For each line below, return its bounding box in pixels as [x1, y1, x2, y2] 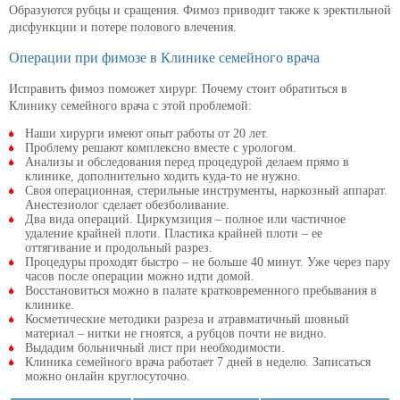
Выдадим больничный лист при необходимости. [25, 341, 285, 355]
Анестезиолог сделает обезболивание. [25, 198, 229, 212]
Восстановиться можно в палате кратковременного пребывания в [25, 284, 377, 298]
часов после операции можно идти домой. [25, 270, 254, 284]
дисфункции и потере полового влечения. [9, 21, 237, 35]
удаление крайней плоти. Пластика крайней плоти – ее [25, 227, 322, 241]
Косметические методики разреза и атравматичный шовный [25, 312, 349, 327]
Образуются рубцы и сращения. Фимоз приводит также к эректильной [9, 4, 391, 18]
